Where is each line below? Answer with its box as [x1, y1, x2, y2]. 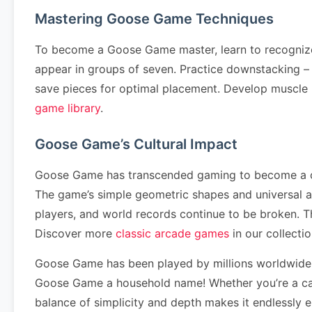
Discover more [35, 226, 116, 240]
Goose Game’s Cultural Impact [35, 136, 237, 153]
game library [35, 101, 100, 115]
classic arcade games [116, 226, 229, 240]
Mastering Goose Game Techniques [35, 10, 274, 27]
